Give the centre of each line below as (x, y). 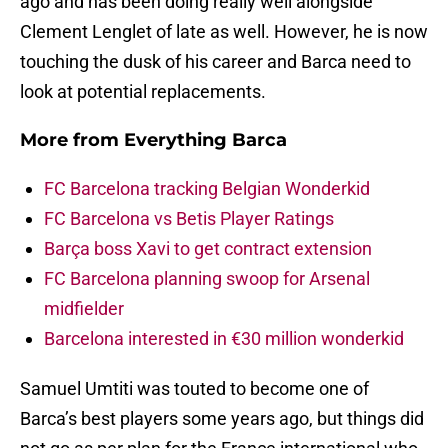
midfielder (84, 309)
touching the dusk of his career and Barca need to (215, 62)
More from (72, 140)
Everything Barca (205, 140)
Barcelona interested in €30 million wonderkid (224, 339)
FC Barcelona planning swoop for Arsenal (207, 279)
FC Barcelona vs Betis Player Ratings (189, 219)
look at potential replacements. (143, 92)
